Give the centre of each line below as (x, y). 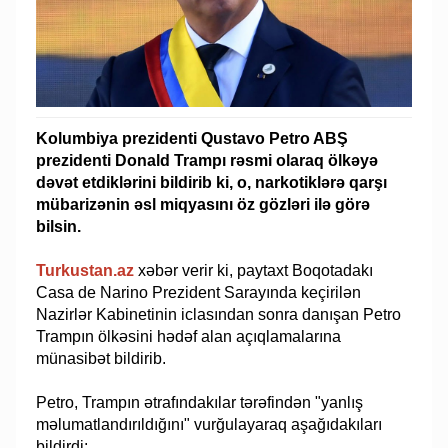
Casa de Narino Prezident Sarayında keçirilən (199, 293)
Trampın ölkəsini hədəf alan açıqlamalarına (189, 337)
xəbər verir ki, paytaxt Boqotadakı (254, 271)
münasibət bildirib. (101, 359)
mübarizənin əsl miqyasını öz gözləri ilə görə (203, 205)
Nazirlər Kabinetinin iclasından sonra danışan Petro (219, 315)
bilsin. (59, 227)
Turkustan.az (85, 271)
